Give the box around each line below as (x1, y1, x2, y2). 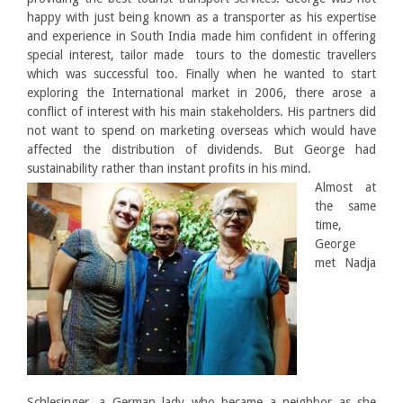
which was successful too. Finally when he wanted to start (27, 67, 376, 81)
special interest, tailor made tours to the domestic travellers (27, 48, 376, 62)
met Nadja (315, 255, 376, 270)
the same (315, 199, 376, 213)
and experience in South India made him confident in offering (27, 29, 376, 43)
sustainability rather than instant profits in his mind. (27, 161, 311, 175)
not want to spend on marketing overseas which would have (27, 123, 376, 138)
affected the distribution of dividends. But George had (27, 142, 376, 157)
